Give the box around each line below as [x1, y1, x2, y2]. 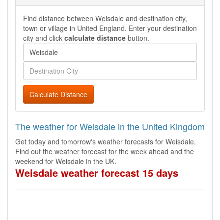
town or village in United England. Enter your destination [23, 23, 197, 33]
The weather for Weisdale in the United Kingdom [15, 120, 205, 133]
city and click [23, 33, 64, 43]
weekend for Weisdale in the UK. [15, 156, 116, 166]
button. [126, 33, 149, 43]
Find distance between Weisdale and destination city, [23, 13, 187, 23]
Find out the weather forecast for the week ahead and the [15, 146, 194, 156]
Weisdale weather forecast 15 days [15, 165, 178, 180]
